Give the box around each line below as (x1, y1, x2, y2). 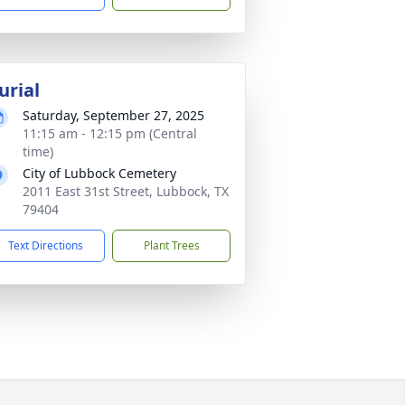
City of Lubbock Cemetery (23, 165, 176, 182)
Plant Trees (143, 238, 200, 253)
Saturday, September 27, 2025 (23, 107, 204, 124)
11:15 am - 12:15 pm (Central (23, 125, 197, 142)
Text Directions (8, 238, 83, 253)
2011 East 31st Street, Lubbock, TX (23, 183, 229, 200)
